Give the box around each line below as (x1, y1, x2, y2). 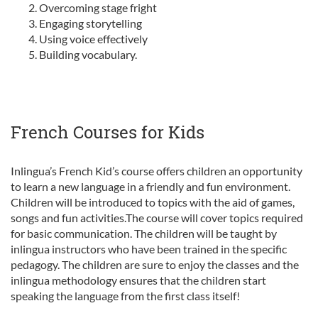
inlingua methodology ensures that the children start (11, 273, 266, 287)
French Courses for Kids (11, 121, 204, 143)
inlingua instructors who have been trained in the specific (11, 242, 287, 256)
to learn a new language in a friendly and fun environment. (11, 180, 290, 193)
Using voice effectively (39, 32, 148, 45)
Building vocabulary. (39, 48, 137, 61)
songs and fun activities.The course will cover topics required (11, 211, 303, 224)
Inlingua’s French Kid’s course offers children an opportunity (11, 164, 302, 177)
